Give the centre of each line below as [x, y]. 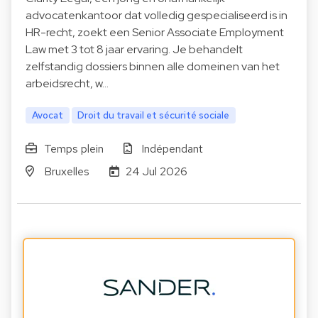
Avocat [47, 115]
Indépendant [172, 148]
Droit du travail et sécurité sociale [154, 115]
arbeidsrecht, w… [67, 84]
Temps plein [73, 148]
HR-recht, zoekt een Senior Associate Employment [155, 33]
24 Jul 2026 [157, 171]
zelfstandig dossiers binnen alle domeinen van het [153, 67]
